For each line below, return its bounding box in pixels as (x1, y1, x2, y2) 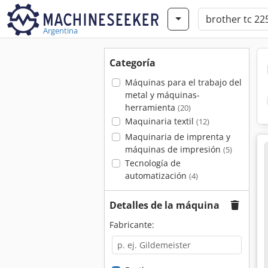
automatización (124, 170, 189, 181)
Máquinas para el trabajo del (124, 77, 242, 88)
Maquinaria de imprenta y (124, 131, 230, 142)
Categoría (109, 56, 156, 69)
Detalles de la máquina (109, 199, 220, 212)
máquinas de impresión (124, 144, 223, 155)
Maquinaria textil (124, 115, 196, 127)
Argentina (43, 25, 78, 36)
